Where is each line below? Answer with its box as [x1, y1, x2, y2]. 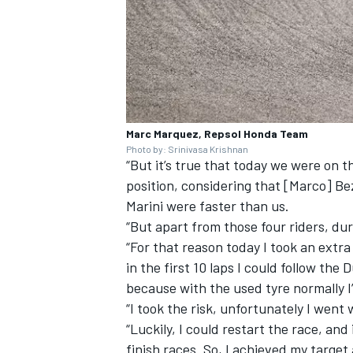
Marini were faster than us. [126, 196, 289, 214]
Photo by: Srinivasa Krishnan [126, 143, 248, 154]
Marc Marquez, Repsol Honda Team [126, 126, 308, 140]
